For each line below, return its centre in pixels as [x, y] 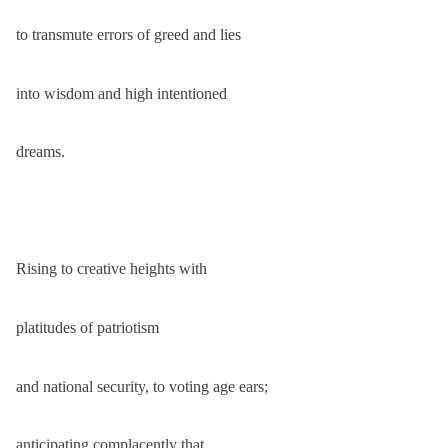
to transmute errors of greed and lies [128, 34]
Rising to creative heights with [113, 269]
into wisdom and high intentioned [121, 93]
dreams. [40, 152]
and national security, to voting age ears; [142, 386]
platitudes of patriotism [87, 328]
